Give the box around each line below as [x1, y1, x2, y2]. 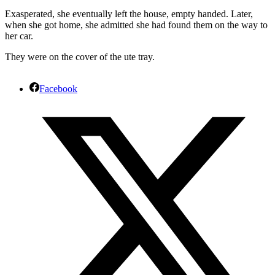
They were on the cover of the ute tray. [5, 51, 155, 62]
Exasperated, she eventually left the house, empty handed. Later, [5, 8, 253, 19]
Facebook [39, 83, 77, 94]
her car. [5, 30, 33, 41]
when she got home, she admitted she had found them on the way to [5, 19, 268, 30]
